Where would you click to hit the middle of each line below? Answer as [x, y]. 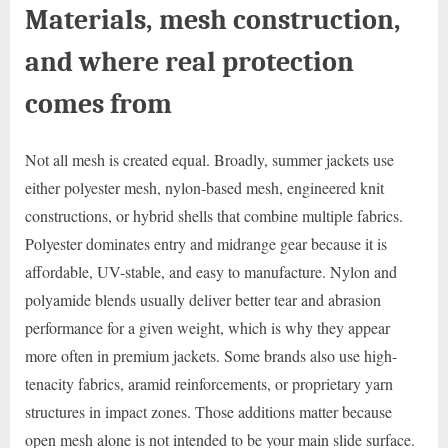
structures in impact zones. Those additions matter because [208, 412]
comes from [98, 104]
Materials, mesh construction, [213, 20]
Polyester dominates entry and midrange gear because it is [206, 244]
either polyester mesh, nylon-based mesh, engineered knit [204, 188]
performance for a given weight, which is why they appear [207, 328]
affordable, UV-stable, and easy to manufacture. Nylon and [211, 272]
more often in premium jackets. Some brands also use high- [211, 356]
